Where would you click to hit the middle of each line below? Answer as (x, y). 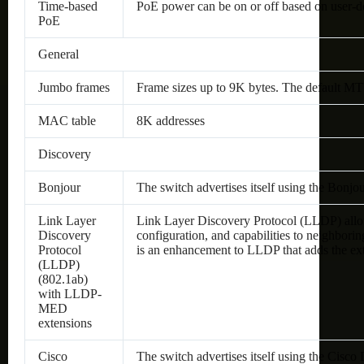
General (58, 54)
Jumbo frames (74, 87)
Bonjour (59, 187)
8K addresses (171, 120)
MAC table (67, 120)
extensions (65, 323)
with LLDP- (70, 293)
